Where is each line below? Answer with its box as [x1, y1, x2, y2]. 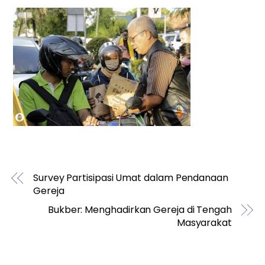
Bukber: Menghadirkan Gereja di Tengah [47, 202, 232, 216]
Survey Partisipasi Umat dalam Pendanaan [33, 170, 228, 185]
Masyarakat [176, 215, 232, 230]
